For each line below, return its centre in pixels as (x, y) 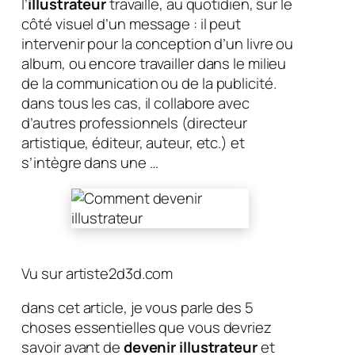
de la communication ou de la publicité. (149, 84)
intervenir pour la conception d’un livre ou (158, 44)
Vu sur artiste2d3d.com (97, 274)
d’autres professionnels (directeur (135, 123)
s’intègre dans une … (90, 163)
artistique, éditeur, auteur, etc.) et (133, 143)
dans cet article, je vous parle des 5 (137, 308)
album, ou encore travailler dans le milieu (154, 64)
